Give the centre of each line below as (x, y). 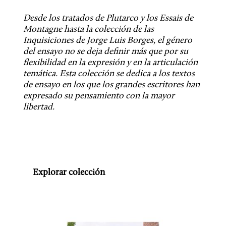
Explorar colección (69, 173)
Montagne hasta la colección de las (88, 30)
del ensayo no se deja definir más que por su (105, 52)
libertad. (39, 107)
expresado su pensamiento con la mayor (99, 96)
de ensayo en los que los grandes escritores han (111, 85)
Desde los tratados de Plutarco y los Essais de (108, 18)
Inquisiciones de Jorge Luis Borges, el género (107, 41)
